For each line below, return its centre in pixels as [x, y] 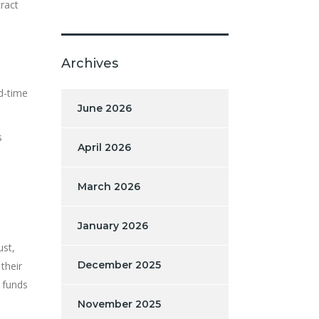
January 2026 [113, 225]
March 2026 [109, 186]
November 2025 [119, 304]
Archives [90, 63]
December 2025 [119, 265]
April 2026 [104, 147]
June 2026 [105, 108]
